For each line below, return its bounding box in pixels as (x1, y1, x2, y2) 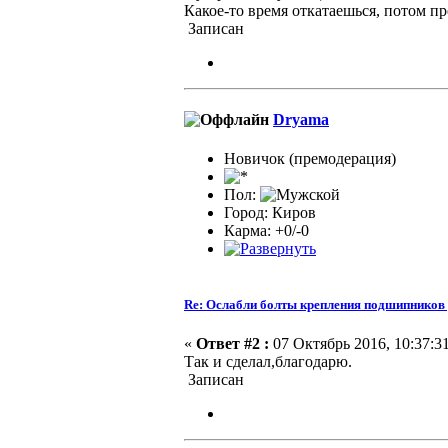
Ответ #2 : (196, 334, 269, 352)
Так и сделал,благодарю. (184, 352, 352, 370)
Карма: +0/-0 (224, 222, 309, 240)
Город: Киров (224, 204, 316, 222)
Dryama (273, 111, 329, 129)
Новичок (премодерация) (224, 150, 396, 168)
